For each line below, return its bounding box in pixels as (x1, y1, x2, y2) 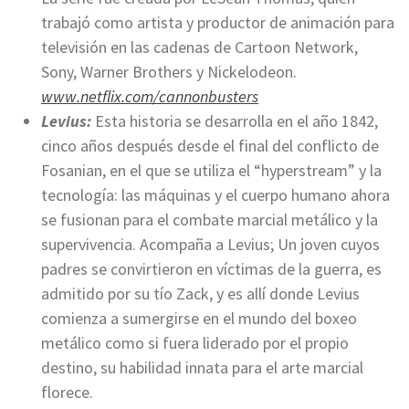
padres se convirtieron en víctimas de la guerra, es (41, 258, 382, 280)
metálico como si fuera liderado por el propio (41, 332, 349, 354)
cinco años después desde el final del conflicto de (41, 135, 379, 157)
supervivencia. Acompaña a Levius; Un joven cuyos (41, 234, 380, 256)
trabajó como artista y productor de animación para (41, 12, 394, 34)
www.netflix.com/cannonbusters (41, 86, 258, 108)
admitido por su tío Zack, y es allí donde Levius (41, 283, 360, 305)
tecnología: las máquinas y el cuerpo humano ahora (41, 184, 390, 206)
